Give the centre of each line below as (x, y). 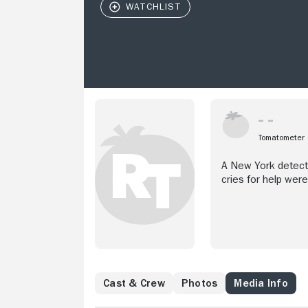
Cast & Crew (134, 283)
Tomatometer (282, 137)
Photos (199, 283)
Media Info (261, 283)
